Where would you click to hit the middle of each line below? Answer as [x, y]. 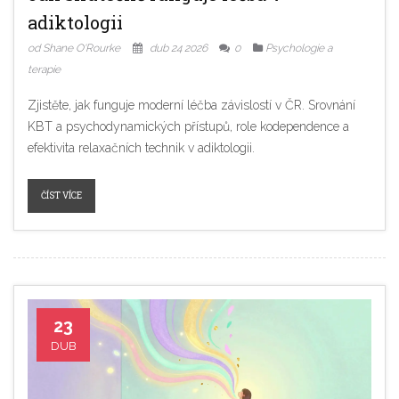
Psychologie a [299, 48]
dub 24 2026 [179, 48]
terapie [44, 69]
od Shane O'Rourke [74, 48]
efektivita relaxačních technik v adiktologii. [141, 147]
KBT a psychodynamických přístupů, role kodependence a [188, 126]
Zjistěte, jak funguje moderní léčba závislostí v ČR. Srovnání [191, 105]
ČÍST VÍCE [61, 195]
